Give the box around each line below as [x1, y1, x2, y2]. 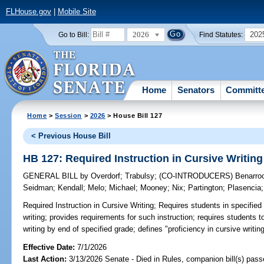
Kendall [58, 183, 84, 193]
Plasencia [227, 183, 262, 193]
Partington [188, 183, 223, 193]
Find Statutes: [199, 31, 243, 38]
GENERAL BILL [23, 171, 81, 181]
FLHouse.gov [5, 7, 51, 16]
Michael [109, 183, 136, 193]
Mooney [140, 183, 168, 193]
